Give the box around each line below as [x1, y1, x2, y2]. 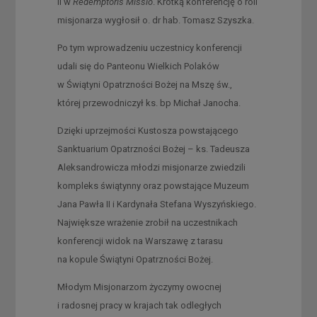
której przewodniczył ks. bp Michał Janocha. [57, 97, 241, 108]
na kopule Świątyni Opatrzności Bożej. [57, 253, 213, 265]
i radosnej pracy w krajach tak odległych [57, 299, 221, 311]
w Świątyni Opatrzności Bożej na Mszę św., [57, 79, 232, 90]
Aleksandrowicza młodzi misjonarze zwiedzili [57, 161, 246, 173]
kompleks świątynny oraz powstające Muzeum [57, 180, 249, 191]
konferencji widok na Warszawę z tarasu [57, 235, 223, 246]
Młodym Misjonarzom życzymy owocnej [57, 281, 221, 292]
